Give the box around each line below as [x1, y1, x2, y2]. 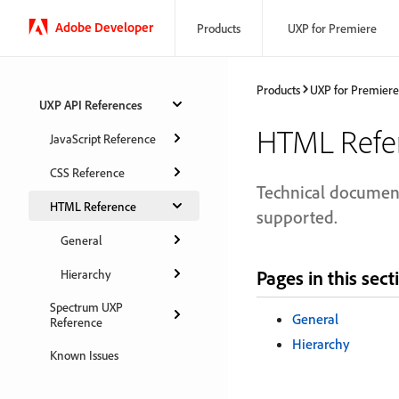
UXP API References [39, 96, 142, 112]
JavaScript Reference [50, 130, 156, 146]
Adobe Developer [55, 18, 153, 36]
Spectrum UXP [50, 299, 123, 314]
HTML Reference [50, 198, 136, 214]
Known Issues [50, 347, 118, 362]
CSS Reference [50, 164, 125, 180]
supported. [256, 206, 338, 228]
